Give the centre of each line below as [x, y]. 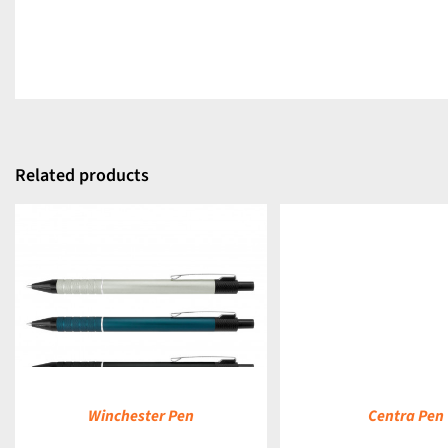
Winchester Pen [141, 416]
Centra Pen [406, 416]
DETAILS [304, 291]
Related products [82, 176]
